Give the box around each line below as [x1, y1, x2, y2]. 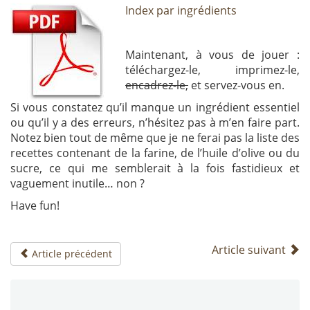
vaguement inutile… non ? [10, 176, 145, 192]
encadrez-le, [125, 77, 188, 93]
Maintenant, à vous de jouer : [125, 47, 300, 63]
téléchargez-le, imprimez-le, [125, 62, 300, 78]
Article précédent [29, 247, 112, 261]
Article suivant [212, 242, 289, 258]
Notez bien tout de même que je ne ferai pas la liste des [10, 130, 300, 146]
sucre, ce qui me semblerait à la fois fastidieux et [10, 161, 300, 176]
